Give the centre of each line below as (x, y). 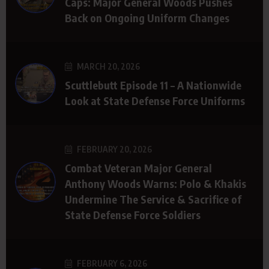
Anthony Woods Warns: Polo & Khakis (156, 183)
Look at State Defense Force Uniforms (155, 100)
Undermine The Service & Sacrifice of (153, 199)
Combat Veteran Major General (138, 168)
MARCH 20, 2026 (107, 66)
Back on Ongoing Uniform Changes (147, 17)
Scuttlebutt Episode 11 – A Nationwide (153, 85)
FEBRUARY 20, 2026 (113, 149)
